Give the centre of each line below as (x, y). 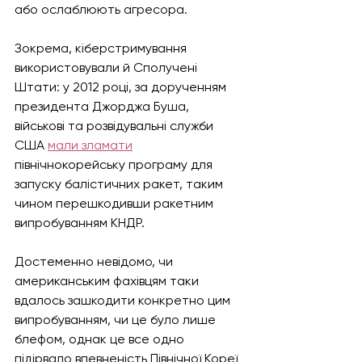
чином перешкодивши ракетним (116, 203)
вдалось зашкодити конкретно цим (124, 300)
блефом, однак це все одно (101, 339)
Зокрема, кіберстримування (102, 48)
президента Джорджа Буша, (103, 106)
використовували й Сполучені (107, 67)
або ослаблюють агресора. (103, 9)
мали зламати (90, 145)
